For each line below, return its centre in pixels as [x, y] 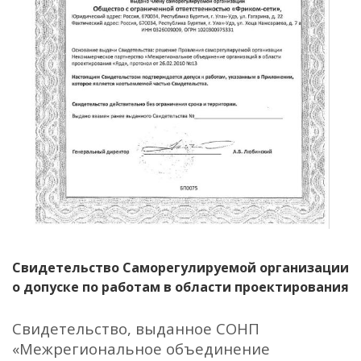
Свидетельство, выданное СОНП [136, 329]
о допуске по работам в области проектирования [180, 287]
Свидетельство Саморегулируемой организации [180, 268]
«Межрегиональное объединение [141, 349]
